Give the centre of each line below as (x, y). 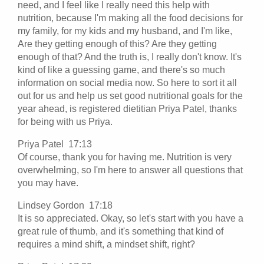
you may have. (48, 183)
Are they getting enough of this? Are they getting (117, 44)
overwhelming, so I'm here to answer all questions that (130, 170)
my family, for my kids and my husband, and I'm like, (125, 31)
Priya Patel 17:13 (57, 144)
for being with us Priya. (66, 121)
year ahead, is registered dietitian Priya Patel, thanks (127, 108)
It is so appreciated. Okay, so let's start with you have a (131, 218)
